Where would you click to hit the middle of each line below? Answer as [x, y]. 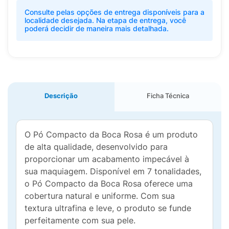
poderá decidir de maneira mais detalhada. [97, 28]
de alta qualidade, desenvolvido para [96, 147]
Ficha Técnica [168, 96]
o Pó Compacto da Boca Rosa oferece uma [109, 184]
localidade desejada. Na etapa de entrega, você [105, 20]
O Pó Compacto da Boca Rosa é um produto [111, 134]
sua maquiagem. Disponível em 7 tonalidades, [113, 171]
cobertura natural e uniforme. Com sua [100, 196]
